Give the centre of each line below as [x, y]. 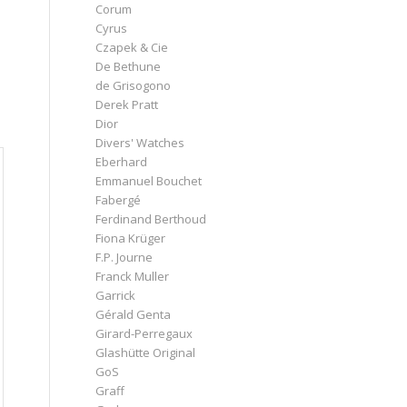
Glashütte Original [146, 352]
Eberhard [122, 161]
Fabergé [119, 199]
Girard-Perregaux [144, 333]
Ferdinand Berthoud [151, 218]
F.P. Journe [124, 257]
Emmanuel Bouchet [149, 180]
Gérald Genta [134, 314]
